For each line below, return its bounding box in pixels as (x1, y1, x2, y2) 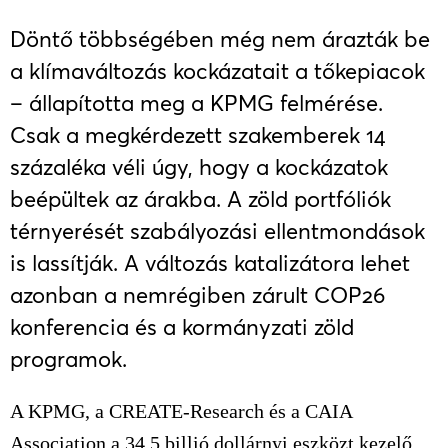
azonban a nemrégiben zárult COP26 (10, 282, 385, 308)
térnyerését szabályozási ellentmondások (10, 218, 425, 244)
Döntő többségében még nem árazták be (10, 26, 430, 52)
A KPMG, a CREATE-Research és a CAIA (10, 400, 352, 422)
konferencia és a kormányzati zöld (10, 314, 354, 340)
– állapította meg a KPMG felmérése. (10, 90, 383, 116)
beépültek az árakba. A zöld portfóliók (10, 186, 391, 212)
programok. (10, 346, 127, 372)
